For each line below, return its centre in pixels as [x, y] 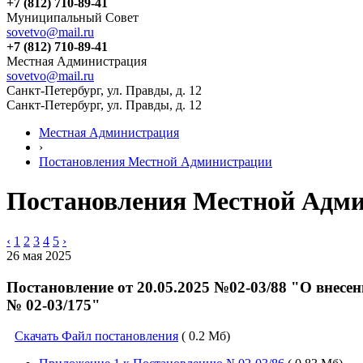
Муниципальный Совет [73, 17]
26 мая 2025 [39, 255]
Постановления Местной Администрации [156, 162]
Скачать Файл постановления [96, 336]
